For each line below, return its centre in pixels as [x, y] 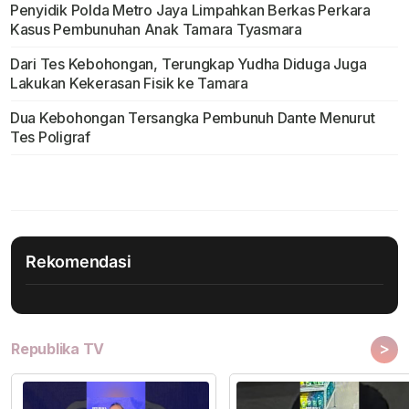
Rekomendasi [79, 262]
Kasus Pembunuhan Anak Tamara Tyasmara [156, 30]
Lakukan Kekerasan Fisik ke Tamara [129, 84]
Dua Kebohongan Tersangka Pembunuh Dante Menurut [192, 118]
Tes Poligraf [50, 137]
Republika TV [58, 349]
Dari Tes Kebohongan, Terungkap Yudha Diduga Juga [188, 64]
